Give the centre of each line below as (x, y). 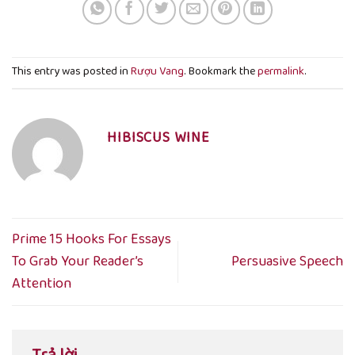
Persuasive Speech (287, 262)
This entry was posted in (71, 72)
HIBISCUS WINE (158, 137)
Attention (42, 284)
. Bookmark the (221, 72)
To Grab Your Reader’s (78, 262)
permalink (281, 72)
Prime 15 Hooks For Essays (92, 240)
